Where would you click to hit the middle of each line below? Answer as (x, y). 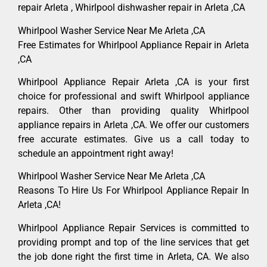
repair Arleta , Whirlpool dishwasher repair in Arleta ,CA (131, 8)
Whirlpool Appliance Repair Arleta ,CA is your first (133, 82)
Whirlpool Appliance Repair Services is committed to (133, 228)
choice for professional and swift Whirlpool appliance (133, 97)
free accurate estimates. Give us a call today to (133, 139)
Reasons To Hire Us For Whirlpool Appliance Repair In (133, 191)
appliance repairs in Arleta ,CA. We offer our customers (133, 125)
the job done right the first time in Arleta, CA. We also (133, 256)
